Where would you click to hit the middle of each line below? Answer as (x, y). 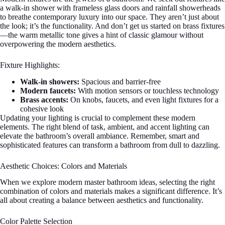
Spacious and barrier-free (120, 81)
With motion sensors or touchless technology (147, 90)
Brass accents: (44, 99)
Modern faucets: (48, 90)
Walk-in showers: (50, 81)
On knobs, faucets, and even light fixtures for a (143, 99)
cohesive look (42, 108)
